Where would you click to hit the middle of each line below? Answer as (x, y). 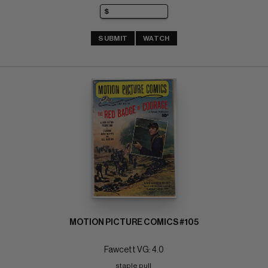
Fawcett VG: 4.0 (134, 250)
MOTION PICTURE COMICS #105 (134, 222)
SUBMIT (113, 39)
